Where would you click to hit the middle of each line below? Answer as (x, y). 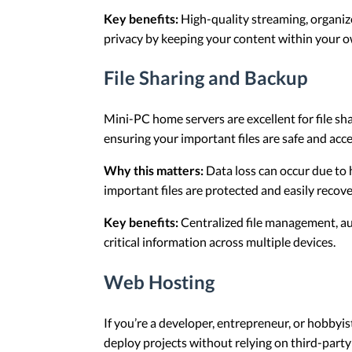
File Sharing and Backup (206, 78)
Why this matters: (154, 170)
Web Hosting (159, 282)
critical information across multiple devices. (220, 242)
